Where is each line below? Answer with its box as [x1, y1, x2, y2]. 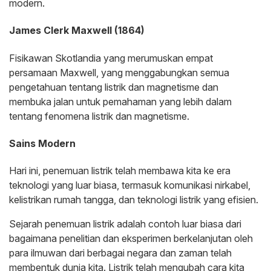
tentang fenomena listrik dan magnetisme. [9, 109, 189, 122]
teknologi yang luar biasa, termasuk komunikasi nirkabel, [9, 179, 250, 192]
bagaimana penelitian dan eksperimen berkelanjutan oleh [9, 232, 253, 245]
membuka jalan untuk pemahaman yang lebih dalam [9, 95, 232, 108]
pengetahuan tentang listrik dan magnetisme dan [9, 80, 218, 93]
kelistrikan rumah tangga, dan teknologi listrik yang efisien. [9, 194, 258, 206]
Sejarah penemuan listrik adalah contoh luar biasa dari [9, 218, 241, 230]
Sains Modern [9, 137, 76, 149]
